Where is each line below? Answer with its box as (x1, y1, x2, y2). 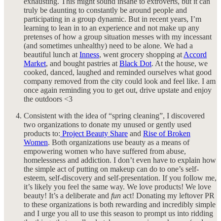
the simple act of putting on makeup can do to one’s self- (24, 165, 199, 174)
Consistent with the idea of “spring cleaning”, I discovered (24, 111, 205, 120)
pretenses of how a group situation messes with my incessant (24, 33, 212, 41)
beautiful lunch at (24, 50, 79, 59)
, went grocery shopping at (99, 50, 184, 59)
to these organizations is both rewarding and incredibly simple (24, 200, 216, 209)
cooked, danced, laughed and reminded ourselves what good (24, 68, 212, 77)
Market (24, 59, 46, 68)
